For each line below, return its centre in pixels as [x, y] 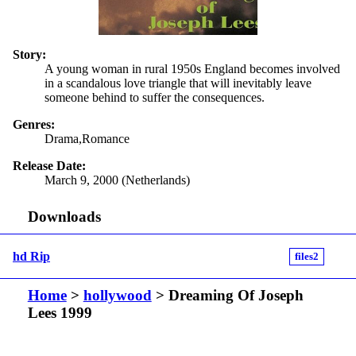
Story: [29, 54]
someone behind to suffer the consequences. [155, 97]
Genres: [34, 124]
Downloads [64, 217]
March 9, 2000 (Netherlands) [117, 180]
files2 [307, 256]
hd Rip [31, 256]
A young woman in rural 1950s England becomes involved [192, 68]
